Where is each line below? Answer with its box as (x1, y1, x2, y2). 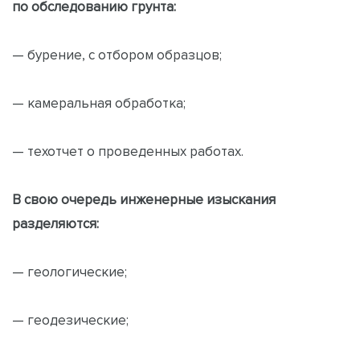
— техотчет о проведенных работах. (12, 143, 243, 158)
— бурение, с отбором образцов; (12, 47, 222, 62)
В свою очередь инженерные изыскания (12, 191, 276, 207)
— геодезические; (12, 312, 129, 327)
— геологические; (12, 264, 127, 279)
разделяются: (12, 215, 99, 231)
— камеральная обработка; (12, 95, 186, 110)
